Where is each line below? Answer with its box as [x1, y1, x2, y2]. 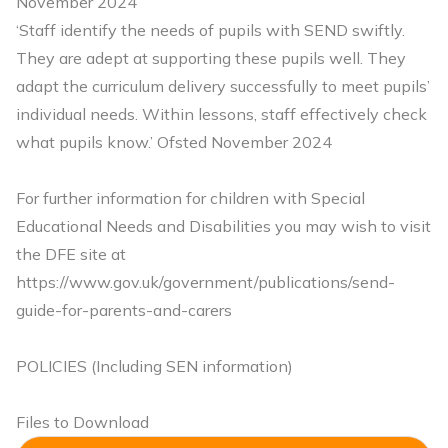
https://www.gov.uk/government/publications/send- [16, 272, 395, 292]
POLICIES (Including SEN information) [16, 356, 293, 376]
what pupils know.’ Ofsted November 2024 [16, 132, 332, 152]
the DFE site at [16, 244, 130, 264]
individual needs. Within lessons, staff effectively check [16, 104, 427, 124]
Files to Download [16, 412, 149, 432]
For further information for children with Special [16, 188, 365, 208]
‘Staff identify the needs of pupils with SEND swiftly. [16, 20, 405, 40]
